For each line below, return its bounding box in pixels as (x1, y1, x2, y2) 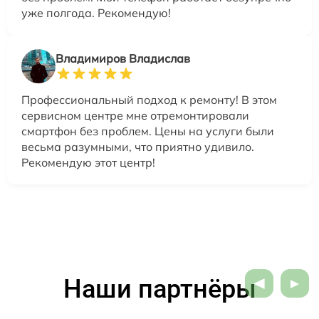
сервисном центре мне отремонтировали (21, 108, 249, 122)
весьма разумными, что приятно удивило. (21, 139, 254, 154)
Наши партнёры (63, 273, 256, 304)
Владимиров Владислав (56, 51, 190, 66)
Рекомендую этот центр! (21, 155, 155, 169)
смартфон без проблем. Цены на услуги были (21, 123, 274, 138)
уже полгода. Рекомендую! (21, 5, 171, 20)
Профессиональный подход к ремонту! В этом (21, 92, 277, 107)
